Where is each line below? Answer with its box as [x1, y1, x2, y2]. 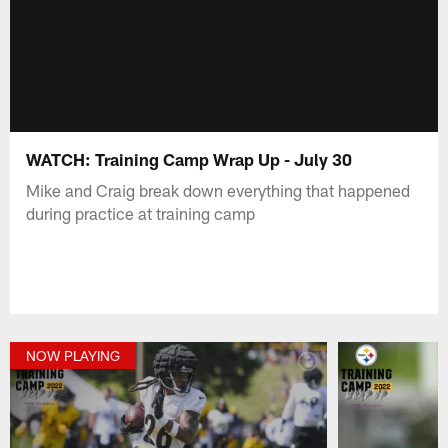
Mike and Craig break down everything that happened [26, 179, 411, 200]
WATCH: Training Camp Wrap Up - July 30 [26, 148, 353, 169]
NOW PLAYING [26, 347, 121, 365]
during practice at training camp [26, 202, 256, 223]
